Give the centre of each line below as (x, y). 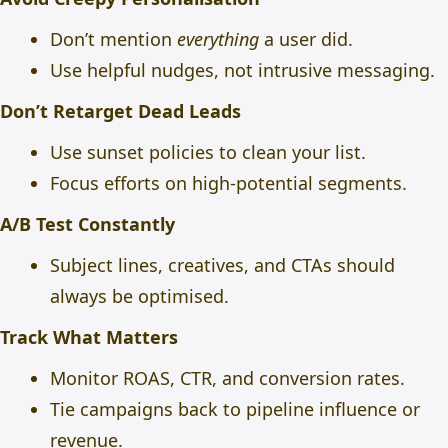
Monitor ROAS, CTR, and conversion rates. (227, 378)
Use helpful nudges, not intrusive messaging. (242, 70)
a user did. (306, 39)
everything (218, 39)
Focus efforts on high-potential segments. (228, 183)
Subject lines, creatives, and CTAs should (222, 265)
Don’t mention (113, 39)
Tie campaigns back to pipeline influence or (235, 409)
